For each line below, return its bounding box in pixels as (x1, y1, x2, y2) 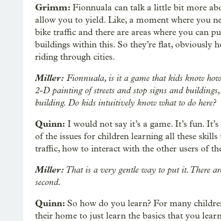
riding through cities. (35, 52, 115, 62)
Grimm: (35, 2, 73, 13)
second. (35, 177, 61, 187)
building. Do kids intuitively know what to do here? (35, 97, 216, 108)
